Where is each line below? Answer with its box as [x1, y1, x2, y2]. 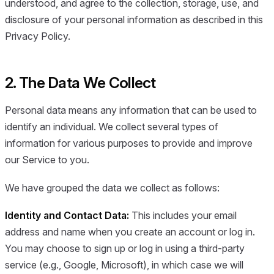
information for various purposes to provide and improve [5, 137, 253, 150]
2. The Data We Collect [5, 73, 156, 92]
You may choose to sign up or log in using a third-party [5, 242, 245, 254]
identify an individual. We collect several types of [5, 120, 218, 133]
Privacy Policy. [5, 29, 70, 42]
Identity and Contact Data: [5, 209, 129, 221]
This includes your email [129, 209, 237, 221]
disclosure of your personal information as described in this [5, 13, 263, 26]
